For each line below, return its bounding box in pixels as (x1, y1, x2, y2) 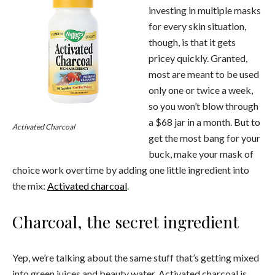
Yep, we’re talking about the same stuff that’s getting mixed (12, 251, 259, 263)
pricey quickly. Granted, (149, 52, 248, 64)
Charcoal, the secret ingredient (12, 210, 239, 233)
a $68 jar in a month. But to (149, 115, 261, 128)
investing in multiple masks (149, 4, 261, 16)
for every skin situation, (149, 20, 247, 32)
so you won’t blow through (149, 99, 259, 112)
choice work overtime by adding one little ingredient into (12, 163, 249, 176)
